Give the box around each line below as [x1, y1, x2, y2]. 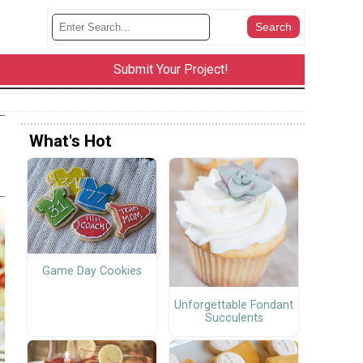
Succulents [204, 310, 263, 325]
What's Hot [29, 130, 112, 151]
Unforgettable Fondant [174, 297, 293, 312]
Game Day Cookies [42, 264, 142, 279]
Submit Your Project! [113, 62, 228, 78]
